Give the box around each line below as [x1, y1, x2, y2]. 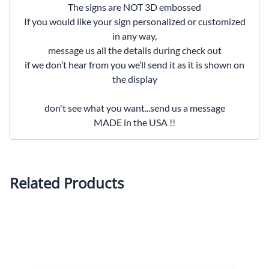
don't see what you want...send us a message [44, 102, 225, 114]
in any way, [112, 30, 157, 42]
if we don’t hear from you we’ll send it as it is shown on [25, 59, 244, 71]
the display [112, 73, 157, 85]
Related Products [10, 173, 124, 193]
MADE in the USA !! [94, 116, 175, 128]
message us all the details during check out [47, 44, 222, 56]
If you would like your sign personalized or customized [23, 16, 246, 28]
